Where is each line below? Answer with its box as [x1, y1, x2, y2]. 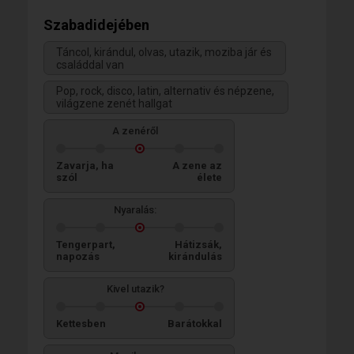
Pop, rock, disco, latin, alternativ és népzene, [56, 84, 274, 97]
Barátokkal [168, 317, 222, 330]
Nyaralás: [114, 203, 156, 216]
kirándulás [168, 250, 222, 262]
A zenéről [112, 124, 158, 137]
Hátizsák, [175, 238, 222, 250]
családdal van [56, 58, 124, 71]
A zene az [172, 159, 222, 171]
